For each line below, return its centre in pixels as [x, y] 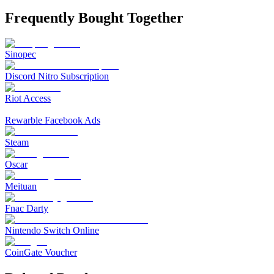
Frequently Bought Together [94, 17]
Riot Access [28, 98]
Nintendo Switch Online [52, 231]
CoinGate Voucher [41, 253]
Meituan [21, 187]
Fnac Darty [27, 209]
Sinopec [20, 54]
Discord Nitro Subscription [57, 76]
